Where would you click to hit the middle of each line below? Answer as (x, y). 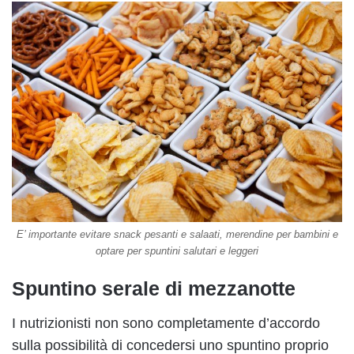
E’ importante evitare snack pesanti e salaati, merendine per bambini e (177, 234)
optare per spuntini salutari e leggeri (177, 250)
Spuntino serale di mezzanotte (154, 288)
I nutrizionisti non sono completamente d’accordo (166, 324)
